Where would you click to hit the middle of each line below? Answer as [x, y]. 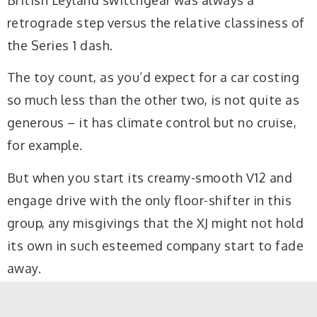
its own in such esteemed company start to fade [156, 245]
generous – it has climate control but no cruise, [152, 123]
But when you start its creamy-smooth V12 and [150, 177]
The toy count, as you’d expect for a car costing [154, 77]
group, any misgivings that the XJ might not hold [156, 223]
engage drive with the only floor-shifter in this [150, 200]
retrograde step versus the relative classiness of [156, 22]
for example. [45, 145]
